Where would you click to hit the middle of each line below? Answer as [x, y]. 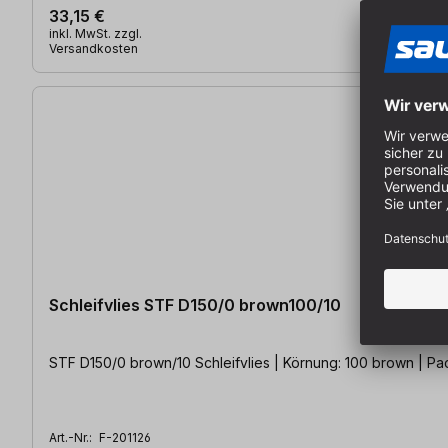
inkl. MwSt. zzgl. [95, 33]
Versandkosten [93, 48]
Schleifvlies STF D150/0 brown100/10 [195, 304]
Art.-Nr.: [72, 437]
